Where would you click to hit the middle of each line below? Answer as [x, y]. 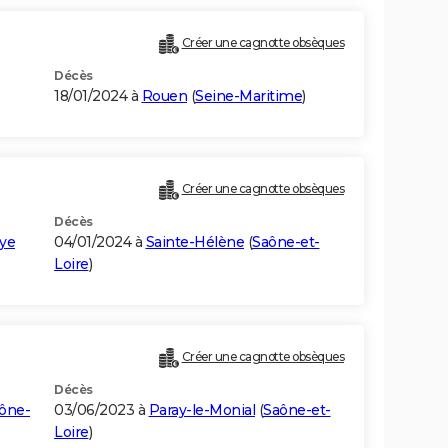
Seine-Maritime [248, 96]
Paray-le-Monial [201, 410]
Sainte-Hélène [194, 242]
